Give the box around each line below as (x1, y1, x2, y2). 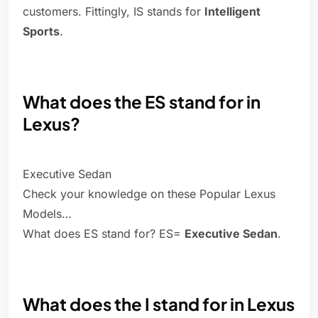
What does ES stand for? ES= (23, 226, 185, 241)
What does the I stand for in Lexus (23, 293, 295, 315)
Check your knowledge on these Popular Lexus (23, 187, 275, 202)
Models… (23, 207, 72, 221)
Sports (23, 24, 60, 39)
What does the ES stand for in (23, 91, 261, 113)
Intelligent (204, 4, 261, 19)
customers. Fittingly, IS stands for (23, 4, 204, 19)
